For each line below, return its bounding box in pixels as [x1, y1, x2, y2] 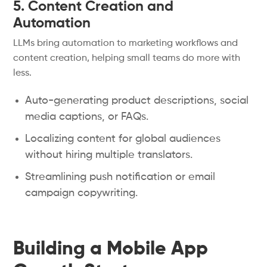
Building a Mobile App [13, 240, 209, 259]
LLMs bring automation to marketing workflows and [13, 39, 238, 48]
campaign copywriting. [25, 188, 138, 198]
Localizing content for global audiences [25, 133, 221, 144]
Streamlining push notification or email [25, 172, 216, 182]
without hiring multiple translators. [25, 150, 193, 160]
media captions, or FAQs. [25, 111, 149, 122]
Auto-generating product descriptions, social [25, 95, 249, 106]
